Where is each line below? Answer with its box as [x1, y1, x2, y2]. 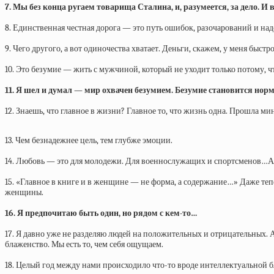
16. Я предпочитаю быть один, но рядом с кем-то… [5, 208, 198, 218]
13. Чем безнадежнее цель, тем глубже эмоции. [5, 135, 172, 146]
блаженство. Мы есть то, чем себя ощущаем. [5, 239, 163, 250]
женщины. [5, 187, 43, 198]
